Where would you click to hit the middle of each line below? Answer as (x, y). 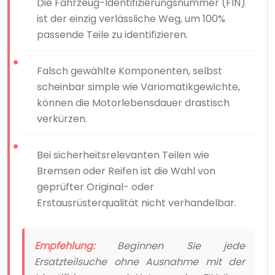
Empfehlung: (64, 246)
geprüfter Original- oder (95, 187)
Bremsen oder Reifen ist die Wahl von (126, 171)
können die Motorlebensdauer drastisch (133, 103)
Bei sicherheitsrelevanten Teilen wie (123, 155)
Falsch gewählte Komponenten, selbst (130, 71)
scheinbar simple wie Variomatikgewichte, (138, 87)
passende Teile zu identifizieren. (112, 34)
